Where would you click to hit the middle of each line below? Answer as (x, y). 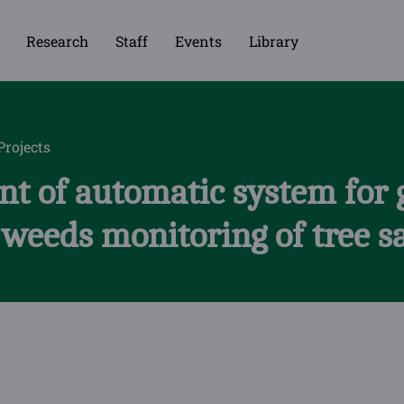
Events (198, 41)
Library (273, 41)
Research (57, 41)
